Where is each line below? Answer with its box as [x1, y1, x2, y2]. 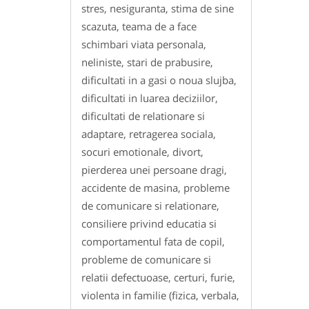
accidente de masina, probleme [81, 180, 230, 195]
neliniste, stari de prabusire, [81, 54, 213, 69]
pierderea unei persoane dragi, [81, 162, 227, 177]
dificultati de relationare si [81, 108, 205, 123]
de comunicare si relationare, [81, 198, 219, 212]
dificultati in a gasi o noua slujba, [81, 72, 237, 87]
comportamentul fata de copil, [81, 234, 225, 248]
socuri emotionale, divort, [81, 144, 203, 159]
